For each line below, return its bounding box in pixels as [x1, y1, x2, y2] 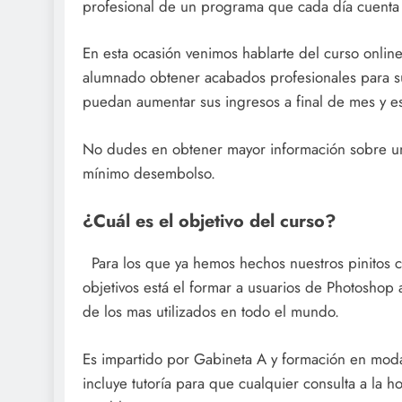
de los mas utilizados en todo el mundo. [83, 301, 339, 323]
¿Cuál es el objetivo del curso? [83, 208, 336, 234]
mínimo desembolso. [83, 162, 215, 184]
